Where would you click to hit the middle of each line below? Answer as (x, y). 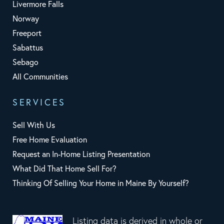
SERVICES (39, 102)
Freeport (27, 33)
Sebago (25, 62)
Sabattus (28, 48)
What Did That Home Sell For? (64, 169)
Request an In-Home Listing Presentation (81, 154)
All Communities (40, 77)
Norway (26, 19)
